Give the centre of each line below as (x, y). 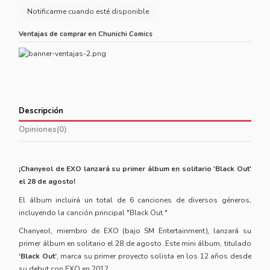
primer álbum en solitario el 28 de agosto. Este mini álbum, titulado (135, 244)
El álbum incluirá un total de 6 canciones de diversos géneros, (135, 200)
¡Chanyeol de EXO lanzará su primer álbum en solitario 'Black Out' (135, 169)
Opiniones (38, 129)
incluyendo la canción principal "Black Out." (93, 212)
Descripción (41, 111)
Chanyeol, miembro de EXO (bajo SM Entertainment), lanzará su (135, 231)
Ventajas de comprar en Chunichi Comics (86, 34)
